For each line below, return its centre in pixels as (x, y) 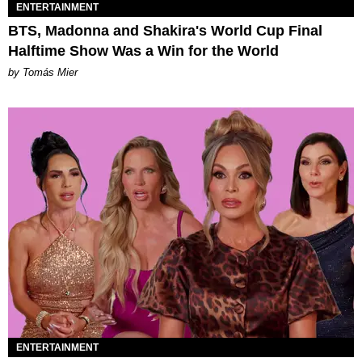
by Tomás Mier (43, 72)
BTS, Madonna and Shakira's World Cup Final (165, 30)
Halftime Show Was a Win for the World (143, 51)
